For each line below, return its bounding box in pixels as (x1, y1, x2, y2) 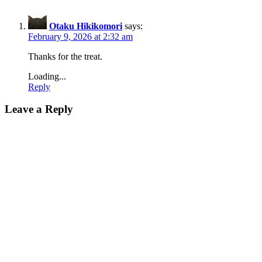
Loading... (28, 71, 66, 81)
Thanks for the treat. (28, 51, 102, 61)
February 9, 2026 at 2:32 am (28, 31, 133, 42)
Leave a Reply (5, 103, 73, 116)
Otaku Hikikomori (49, 20, 122, 31)
